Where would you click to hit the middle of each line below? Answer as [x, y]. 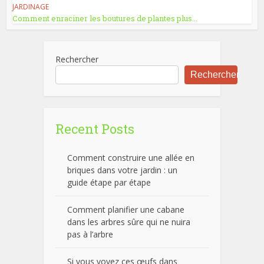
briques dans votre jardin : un [122, 170]
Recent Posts [95, 129]
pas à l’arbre [90, 235]
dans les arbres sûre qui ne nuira [129, 222]
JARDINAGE [31, 7]
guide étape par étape [109, 183]
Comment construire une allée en [131, 158]
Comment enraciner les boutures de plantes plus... [105, 19]
